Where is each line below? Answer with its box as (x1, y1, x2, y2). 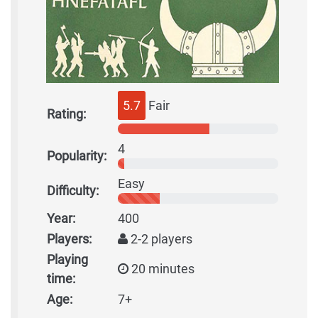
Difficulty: (47, 183, 99, 199)
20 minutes (128, 261, 194, 277)
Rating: (47, 106, 86, 122)
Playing (47, 252, 88, 268)
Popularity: (47, 148, 106, 164)
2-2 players (128, 231, 192, 247)
